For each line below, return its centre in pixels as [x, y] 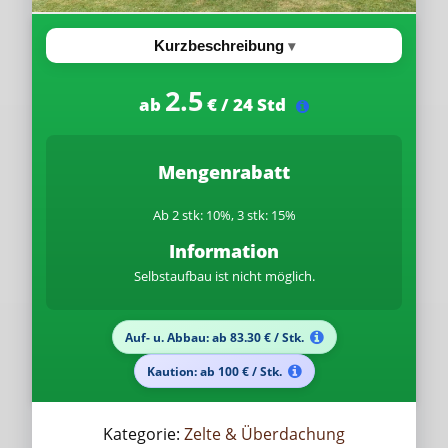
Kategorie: [143, 434]
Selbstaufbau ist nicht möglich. [224, 276]
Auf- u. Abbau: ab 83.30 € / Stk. [214, 337]
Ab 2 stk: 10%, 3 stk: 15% [224, 215]
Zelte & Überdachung [264, 434]
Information [224, 251]
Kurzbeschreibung [218, 45]
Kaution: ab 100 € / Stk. [214, 371]
